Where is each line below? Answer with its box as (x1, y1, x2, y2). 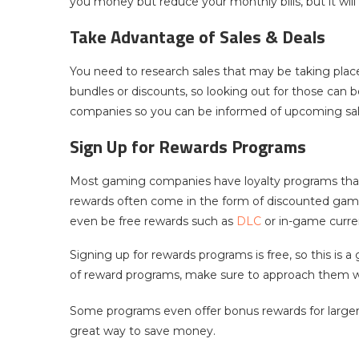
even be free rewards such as (70, 214, 236, 229)
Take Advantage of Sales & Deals (70, 23, 325, 51)
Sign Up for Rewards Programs (70, 133, 306, 161)
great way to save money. (70, 324, 216, 339)
